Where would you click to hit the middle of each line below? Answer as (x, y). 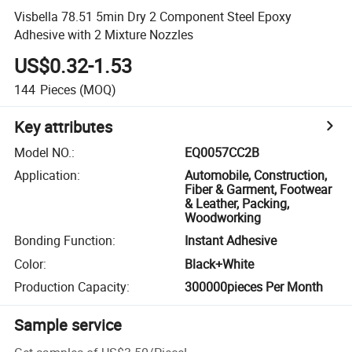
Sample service (68, 325)
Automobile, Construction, (256, 176)
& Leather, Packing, (237, 204)
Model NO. (43, 152)
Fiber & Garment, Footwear (258, 190)
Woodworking (223, 218)
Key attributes (64, 126)
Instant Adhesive (231, 241)
